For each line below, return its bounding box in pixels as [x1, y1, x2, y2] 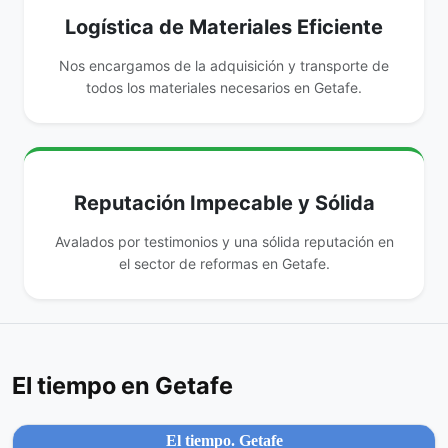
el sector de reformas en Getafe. [118, 255, 330, 272]
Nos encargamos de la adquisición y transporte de [59, 57, 389, 74]
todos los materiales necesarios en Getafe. [86, 79, 362, 96]
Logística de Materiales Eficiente [65, 15, 383, 39]
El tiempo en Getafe [12, 371, 233, 400]
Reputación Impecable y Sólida [73, 191, 375, 215]
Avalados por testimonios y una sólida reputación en [54, 233, 394, 250]
